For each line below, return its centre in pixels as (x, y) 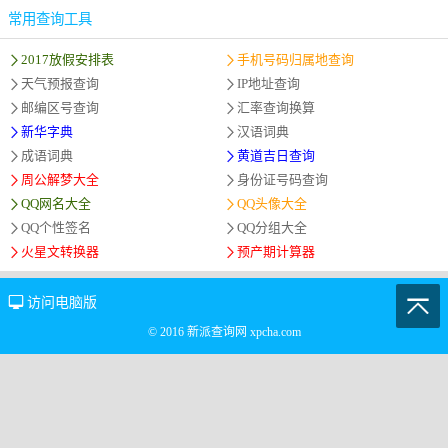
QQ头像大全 (272, 204)
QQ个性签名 (56, 228)
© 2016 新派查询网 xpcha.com (224, 332)
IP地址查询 (268, 84)
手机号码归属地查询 (295, 60)
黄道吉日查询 (276, 156)
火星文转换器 (60, 252)
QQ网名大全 (56, 204)
